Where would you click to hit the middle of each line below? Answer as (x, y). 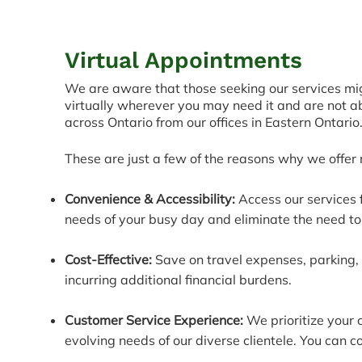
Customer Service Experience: (156, 320)
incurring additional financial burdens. (178, 280)
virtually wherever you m (139, 105)
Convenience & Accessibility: (150, 199)
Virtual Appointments (183, 60)
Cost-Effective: (108, 259)
